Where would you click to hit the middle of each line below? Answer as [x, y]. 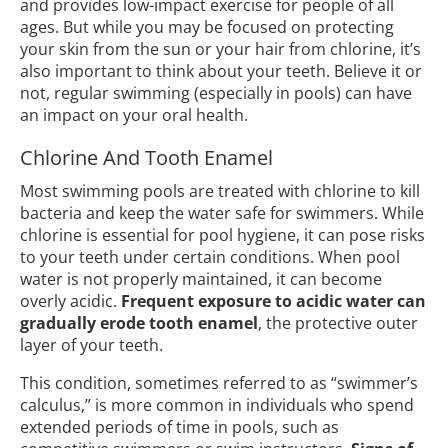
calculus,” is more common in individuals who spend [217, 405]
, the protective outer [338, 323]
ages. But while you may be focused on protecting [207, 27]
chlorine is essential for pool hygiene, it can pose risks [222, 235]
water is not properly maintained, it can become [201, 279]
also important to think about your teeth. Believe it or [221, 71]
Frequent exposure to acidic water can [273, 301]
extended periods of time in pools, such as [179, 427]
